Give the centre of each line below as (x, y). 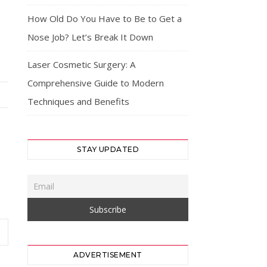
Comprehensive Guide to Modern (96, 83)
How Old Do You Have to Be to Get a (105, 18)
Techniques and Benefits (78, 101)
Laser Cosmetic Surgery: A (81, 64)
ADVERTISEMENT (108, 255)
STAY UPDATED (108, 149)
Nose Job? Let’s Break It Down (90, 37)
